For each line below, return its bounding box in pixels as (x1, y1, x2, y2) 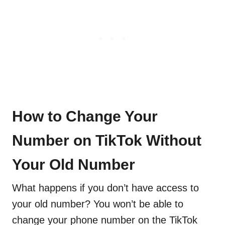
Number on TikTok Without (12, 132, 201, 149)
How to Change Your (12, 108, 158, 125)
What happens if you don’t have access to (12, 182, 199, 194)
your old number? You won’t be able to (12, 198, 183, 210)
